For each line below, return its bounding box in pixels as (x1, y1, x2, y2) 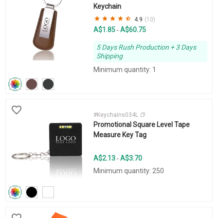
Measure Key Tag (93, 131, 146, 139)
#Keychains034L (93, 111, 140, 119)
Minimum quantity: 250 (93, 167, 164, 175)
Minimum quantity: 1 (93, 66, 156, 74)
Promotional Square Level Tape (93, 121, 190, 129)
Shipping (96, 52, 123, 60)
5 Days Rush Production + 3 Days (96, 43, 196, 52)
